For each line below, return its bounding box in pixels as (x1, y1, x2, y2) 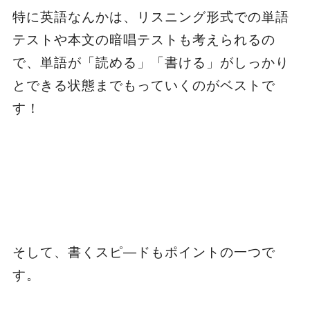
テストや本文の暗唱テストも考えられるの (12, 32, 275, 47)
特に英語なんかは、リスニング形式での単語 (12, 9, 289, 24)
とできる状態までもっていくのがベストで (12, 77, 275, 93)
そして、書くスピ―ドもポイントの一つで (12, 244, 275, 259)
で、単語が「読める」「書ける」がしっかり (12, 55, 289, 70)
